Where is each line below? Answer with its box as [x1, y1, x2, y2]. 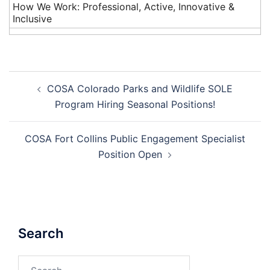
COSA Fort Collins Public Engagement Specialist [25, 132, 245, 145]
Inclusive [13, 12, 52, 25]
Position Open [98, 148, 162, 160]
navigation [8, 86, 83, 104]
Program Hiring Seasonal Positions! [55, 98, 215, 110]
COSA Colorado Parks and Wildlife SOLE [47, 82, 233, 95]
